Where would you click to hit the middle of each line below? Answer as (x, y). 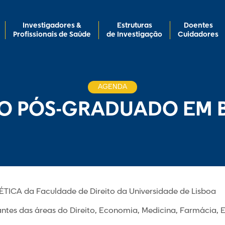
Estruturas (134, 26)
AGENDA (113, 87)
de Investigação (134, 35)
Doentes (198, 26)
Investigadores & (52, 26)
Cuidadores (198, 35)
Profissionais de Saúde (52, 35)
